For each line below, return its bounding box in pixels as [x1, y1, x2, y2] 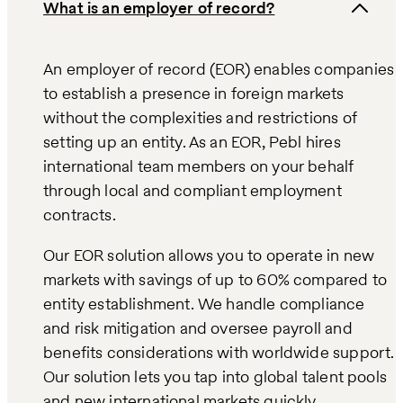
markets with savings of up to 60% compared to [43, 268, 388, 291]
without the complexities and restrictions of [43, 106, 357, 130]
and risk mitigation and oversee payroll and [43, 317, 353, 340]
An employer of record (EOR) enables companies [43, 58, 395, 81]
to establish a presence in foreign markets [43, 82, 345, 105]
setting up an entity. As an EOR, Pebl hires [43, 130, 341, 154]
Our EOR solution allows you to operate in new [43, 244, 375, 267]
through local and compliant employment [43, 179, 342, 202]
